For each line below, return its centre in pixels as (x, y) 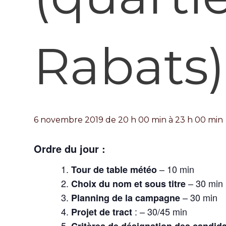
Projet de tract (102, 212)
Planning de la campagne (126, 197)
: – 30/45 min (160, 211)
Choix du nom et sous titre (128, 183)
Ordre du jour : (70, 148)
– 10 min (176, 169)
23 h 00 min (199, 120)
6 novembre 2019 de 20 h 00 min (100, 120)
